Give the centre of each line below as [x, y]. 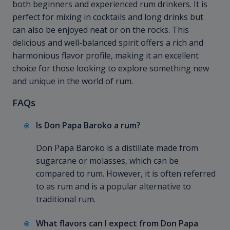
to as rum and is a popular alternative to [113, 187]
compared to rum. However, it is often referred [126, 174]
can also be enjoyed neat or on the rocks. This [101, 30]
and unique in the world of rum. [73, 81]
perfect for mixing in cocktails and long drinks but [108, 17]
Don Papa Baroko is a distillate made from [117, 148]
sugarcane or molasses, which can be [107, 161]
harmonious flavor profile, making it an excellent [106, 56]
